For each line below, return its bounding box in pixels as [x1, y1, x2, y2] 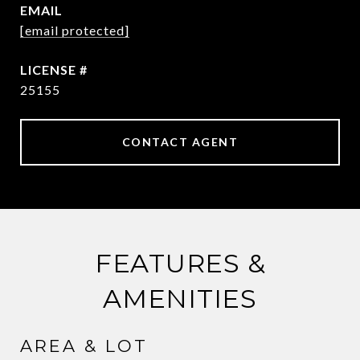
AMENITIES [103, 283, 257, 314]
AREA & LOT [20, 336, 148, 356]
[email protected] [20, 22, 129, 38]
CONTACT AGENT [121, 135, 239, 149]
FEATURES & [94, 247, 266, 279]
